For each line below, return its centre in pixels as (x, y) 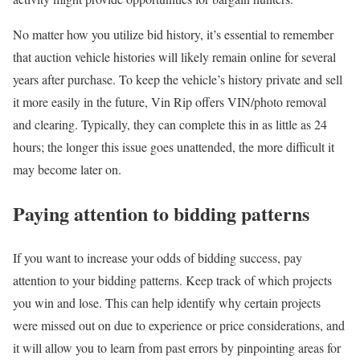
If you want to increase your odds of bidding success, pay (157, 257)
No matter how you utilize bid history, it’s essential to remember (173, 34)
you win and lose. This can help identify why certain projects (167, 302)
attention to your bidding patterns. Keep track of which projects (172, 280)
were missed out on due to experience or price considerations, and (179, 325)
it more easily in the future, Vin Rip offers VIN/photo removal (170, 101)
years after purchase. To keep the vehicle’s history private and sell (178, 79)
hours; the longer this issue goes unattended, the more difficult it (174, 146)
